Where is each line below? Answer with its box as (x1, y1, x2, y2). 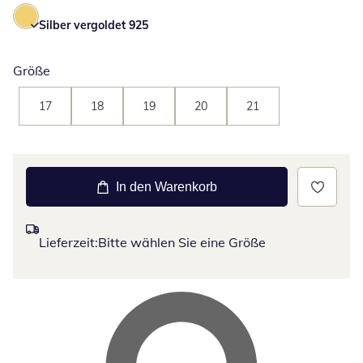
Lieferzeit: (39, 234, 98, 251)
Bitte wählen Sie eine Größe (98, 234, 266, 251)
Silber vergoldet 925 (39, 18, 148, 33)
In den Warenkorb (116, 180, 217, 194)
